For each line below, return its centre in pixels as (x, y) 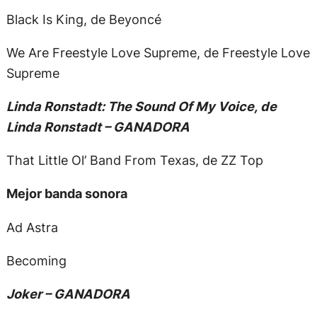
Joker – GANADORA (68, 294)
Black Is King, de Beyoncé (83, 19)
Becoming (36, 260)
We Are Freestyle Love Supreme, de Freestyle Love (158, 52)
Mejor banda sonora (67, 194)
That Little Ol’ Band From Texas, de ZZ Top (134, 160)
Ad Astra (32, 227)
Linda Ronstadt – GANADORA (98, 127)
